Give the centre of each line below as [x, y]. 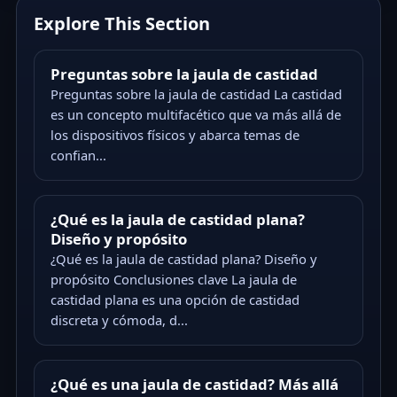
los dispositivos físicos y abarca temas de [175, 134]
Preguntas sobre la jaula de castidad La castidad [196, 93]
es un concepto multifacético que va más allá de [195, 114]
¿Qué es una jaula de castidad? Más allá [194, 384]
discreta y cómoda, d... [119, 319]
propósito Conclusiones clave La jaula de [173, 279]
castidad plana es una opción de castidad [175, 299]
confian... [78, 155]
